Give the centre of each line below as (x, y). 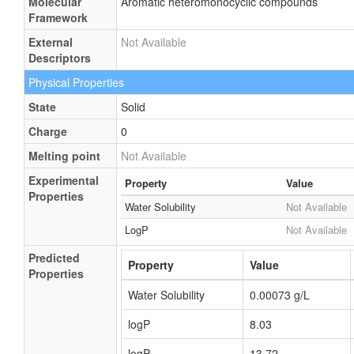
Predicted (54, 258)
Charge (48, 131)
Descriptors (60, 58)
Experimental (64, 180)
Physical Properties (76, 82)
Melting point (64, 156)
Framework (58, 17)
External (51, 42)
